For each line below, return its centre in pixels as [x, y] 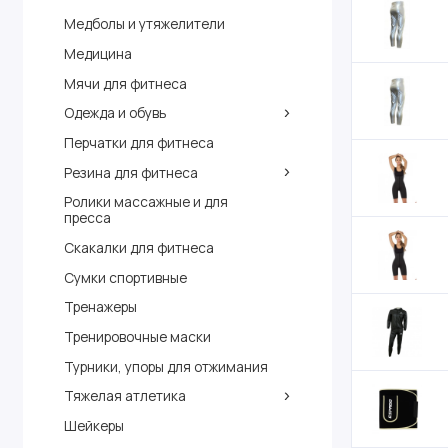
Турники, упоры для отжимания [165, 366]
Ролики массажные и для [145, 202]
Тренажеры [100, 307]
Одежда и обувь [114, 113]
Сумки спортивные [125, 277]
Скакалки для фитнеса [138, 248]
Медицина [97, 53]
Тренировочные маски [137, 337]
